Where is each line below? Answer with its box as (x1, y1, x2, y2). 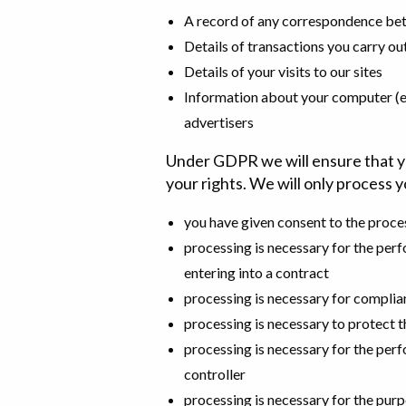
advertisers (184, 113, 254, 130)
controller (184, 365, 246, 382)
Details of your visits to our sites (184, 63, 382, 80)
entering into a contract (184, 264, 329, 281)
